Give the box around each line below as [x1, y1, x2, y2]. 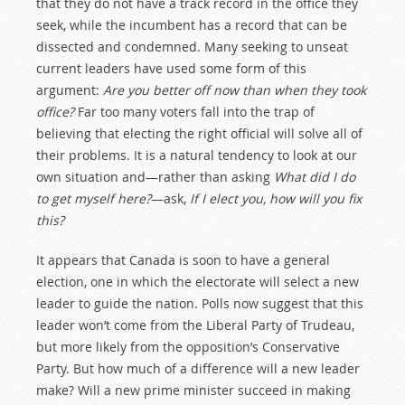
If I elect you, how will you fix [190, 190, 362, 207]
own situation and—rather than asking [36, 168, 274, 185]
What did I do [274, 168, 355, 185]
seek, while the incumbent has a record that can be [36, 16, 347, 33]
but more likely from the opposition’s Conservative [36, 338, 340, 355]
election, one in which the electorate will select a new [36, 273, 359, 290]
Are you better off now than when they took [103, 81, 366, 99]
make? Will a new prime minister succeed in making [36, 381, 351, 399]
